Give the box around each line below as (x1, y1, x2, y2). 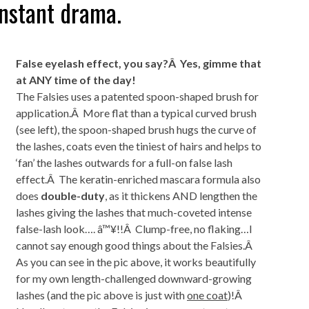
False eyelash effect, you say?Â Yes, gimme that (16, 57, 261, 70)
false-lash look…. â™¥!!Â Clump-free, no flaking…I (16, 222, 252, 235)
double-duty (41, 189, 105, 202)
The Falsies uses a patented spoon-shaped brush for (16, 90, 259, 103)
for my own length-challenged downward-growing (16, 272, 252, 285)
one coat (187, 288, 228, 301)
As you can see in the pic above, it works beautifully (16, 255, 256, 268)
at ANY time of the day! (16, 73, 136, 86)
